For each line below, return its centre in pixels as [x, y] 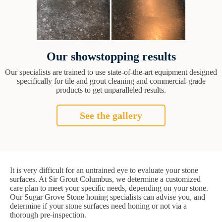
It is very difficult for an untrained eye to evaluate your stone [104, 170]
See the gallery [111, 116]
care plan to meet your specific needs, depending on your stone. [109, 188]
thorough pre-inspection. [48, 215]
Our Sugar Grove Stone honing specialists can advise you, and [108, 197]
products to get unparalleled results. [111, 90]
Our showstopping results [111, 57]
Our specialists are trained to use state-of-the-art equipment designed [111, 72]
